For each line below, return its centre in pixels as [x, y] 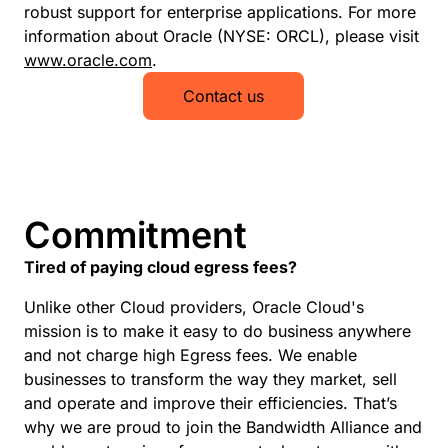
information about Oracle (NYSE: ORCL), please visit [221, 36]
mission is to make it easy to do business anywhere [217, 331]
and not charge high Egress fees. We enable [190, 355]
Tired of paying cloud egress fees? [160, 267]
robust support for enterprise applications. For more [220, 12]
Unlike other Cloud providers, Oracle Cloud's [194, 307]
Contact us [224, 96]
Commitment [135, 235]
